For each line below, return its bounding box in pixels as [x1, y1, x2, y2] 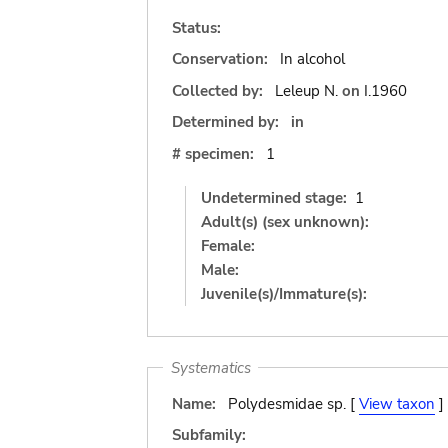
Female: [201, 235, 255, 256]
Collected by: [172, 80, 267, 101]
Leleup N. [274, 80, 338, 101]
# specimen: [172, 143, 254, 164]
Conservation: [172, 49, 268, 69]
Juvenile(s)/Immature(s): [201, 283, 367, 304]
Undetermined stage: [201, 187, 347, 208]
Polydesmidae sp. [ [227, 393, 359, 414]
